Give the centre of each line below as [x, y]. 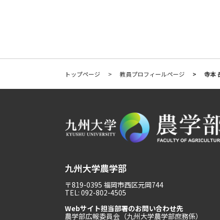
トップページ [82, 74]
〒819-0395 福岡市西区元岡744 [114, 184]
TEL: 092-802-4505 [96, 192]
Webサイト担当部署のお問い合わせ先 [124, 208]
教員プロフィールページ [152, 74]
